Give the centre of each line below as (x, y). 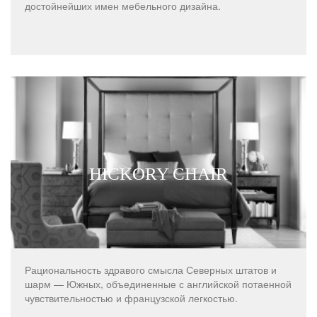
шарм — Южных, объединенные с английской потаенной (158, 284)
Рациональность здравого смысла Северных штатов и (151, 270)
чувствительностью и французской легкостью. (131, 298)
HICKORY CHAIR (158, 174)
